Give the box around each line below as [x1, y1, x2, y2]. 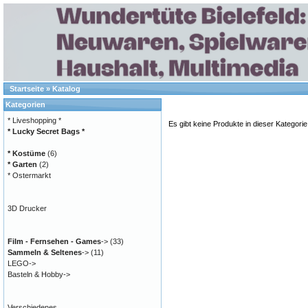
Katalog [52, 85, 80, 93]
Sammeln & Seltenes [8, 248, 82, 256]
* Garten [8, 160, 37, 168]
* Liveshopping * [8, 116, 61, 124]
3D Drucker [8, 204, 47, 212]
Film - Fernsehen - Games [8, 237, 101, 245]
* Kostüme [8, 149, 45, 157]
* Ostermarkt [8, 171, 51, 179]
